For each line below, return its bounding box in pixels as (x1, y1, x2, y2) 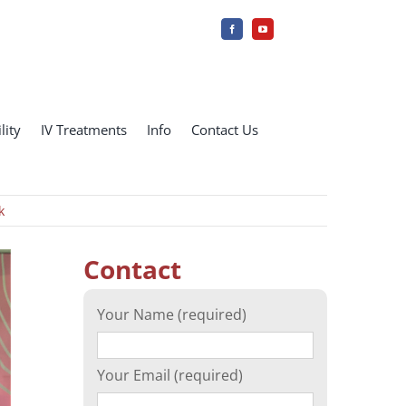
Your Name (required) (96, 304, 246, 324)
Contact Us (190, 121, 258, 139)
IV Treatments (40, 121, 127, 139)
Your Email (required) (96, 365, 243, 385)
